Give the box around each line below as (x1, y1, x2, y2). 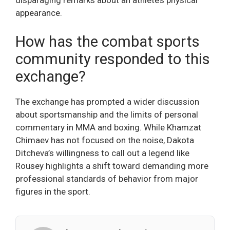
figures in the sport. (15, 186, 90, 197)
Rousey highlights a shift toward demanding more (15, 160, 208, 171)
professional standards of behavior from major (15, 173, 198, 184)
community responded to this (15, 50, 210, 68)
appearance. (15, 8, 62, 18)
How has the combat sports (15, 32, 200, 50)
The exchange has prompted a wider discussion (15, 96, 199, 107)
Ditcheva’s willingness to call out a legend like (15, 147, 189, 158)
